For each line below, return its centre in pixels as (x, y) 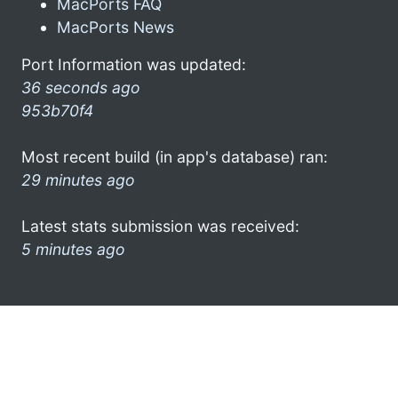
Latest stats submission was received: (160, 226)
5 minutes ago (73, 249)
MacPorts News (115, 27)
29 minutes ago (78, 179)
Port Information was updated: (134, 64)
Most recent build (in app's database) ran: (175, 156)
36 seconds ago (81, 87)
